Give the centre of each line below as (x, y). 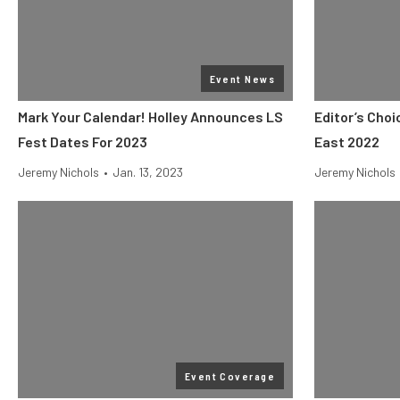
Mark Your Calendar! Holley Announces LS (150, 117)
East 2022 (347, 142)
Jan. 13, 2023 (148, 172)
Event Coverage (229, 376)
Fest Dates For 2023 (83, 142)
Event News (242, 79)
